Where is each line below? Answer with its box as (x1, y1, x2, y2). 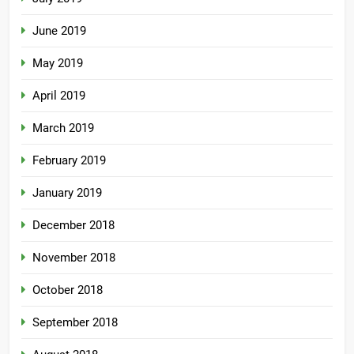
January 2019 (32, 186, 102, 201)
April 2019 (32, 88, 85, 104)
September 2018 (32, 315, 118, 330)
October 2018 (32, 283, 103, 298)
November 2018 (32, 250, 115, 265)
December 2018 (32, 218, 115, 233)
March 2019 (32, 121, 94, 136)
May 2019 (32, 56, 83, 71)
